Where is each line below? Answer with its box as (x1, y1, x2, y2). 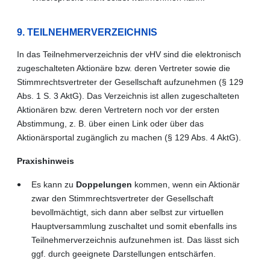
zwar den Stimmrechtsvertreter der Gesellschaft (31, 193, 213, 203)
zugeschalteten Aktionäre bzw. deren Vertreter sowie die (17, 63, 230, 73)
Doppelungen (76, 179, 132, 189)
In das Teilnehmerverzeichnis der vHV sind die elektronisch (17, 49, 241, 59)
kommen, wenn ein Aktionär (132, 179, 240, 189)
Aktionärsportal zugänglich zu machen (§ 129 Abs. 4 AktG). (17, 132, 241, 142)
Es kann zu (31, 179, 76, 189)
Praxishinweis (17, 155, 74, 166)
